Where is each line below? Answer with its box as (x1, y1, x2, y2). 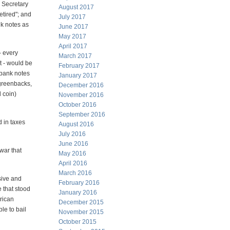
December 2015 (59, 199, 104, 206)
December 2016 (59, 82, 104, 89)
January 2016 (59, 189, 97, 196)
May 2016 (59, 150, 86, 157)
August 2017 (59, 4, 94, 11)
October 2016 (59, 101, 97, 108)
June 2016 (59, 140, 88, 147)
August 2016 (59, 121, 94, 128)
